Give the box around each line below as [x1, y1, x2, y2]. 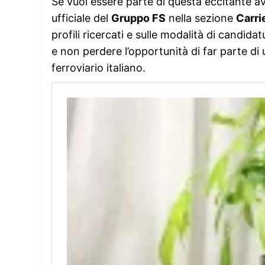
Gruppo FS [111, 11, 166, 24]
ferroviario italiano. [51, 61, 146, 74]
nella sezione [166, 11, 236, 24]
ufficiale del [51, 11, 111, 24]
